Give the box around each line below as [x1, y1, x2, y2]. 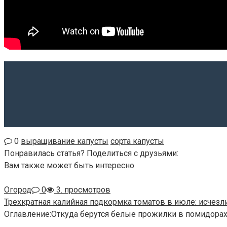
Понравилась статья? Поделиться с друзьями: [4, 148, 178, 159]
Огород [4, 185, 31, 195]
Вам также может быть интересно [4, 161, 134, 171]
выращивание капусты [21, 136, 108, 146]
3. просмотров [54, 185, 110, 195]
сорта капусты [110, 136, 164, 146]
